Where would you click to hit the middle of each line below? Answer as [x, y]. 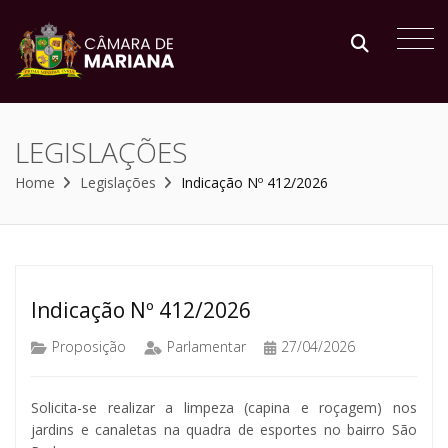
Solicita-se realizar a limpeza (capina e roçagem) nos [224, 407]
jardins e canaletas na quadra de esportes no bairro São [224, 429]
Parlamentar [206, 346]
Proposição [88, 346]
